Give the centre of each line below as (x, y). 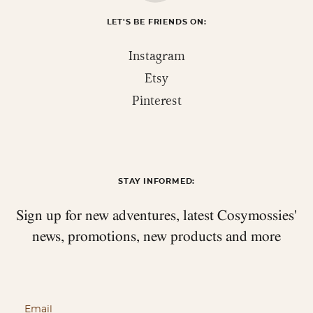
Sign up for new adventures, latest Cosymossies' (156, 214)
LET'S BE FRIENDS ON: (156, 22)
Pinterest (156, 100)
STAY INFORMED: (156, 181)
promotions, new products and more (174, 235)
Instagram (156, 56)
